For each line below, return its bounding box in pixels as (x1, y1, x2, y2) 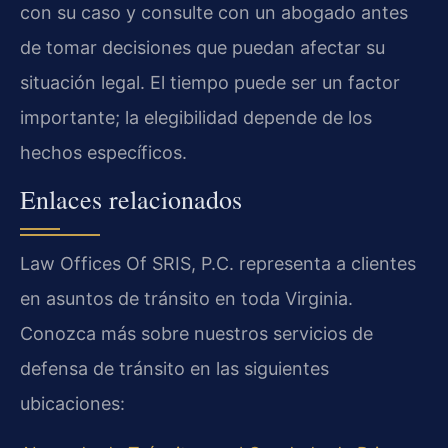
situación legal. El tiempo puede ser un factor (20, 71, 400, 93)
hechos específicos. (20, 141, 187, 163)
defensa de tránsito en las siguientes (20, 358, 329, 380)
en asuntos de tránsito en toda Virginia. (20, 288, 353, 310)
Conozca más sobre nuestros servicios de (20, 323, 373, 345)
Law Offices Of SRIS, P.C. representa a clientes (20, 253, 416, 275)
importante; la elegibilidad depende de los (20, 106, 372, 128)
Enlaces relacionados (20, 182, 242, 217)
